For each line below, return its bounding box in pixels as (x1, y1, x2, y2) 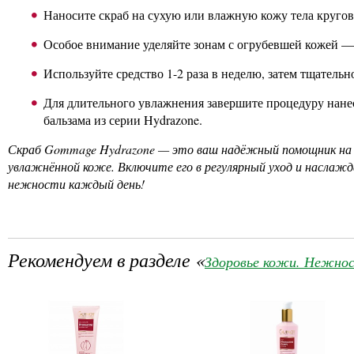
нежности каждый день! (8, 175, 145, 193)
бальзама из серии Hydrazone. (43, 111, 202, 129)
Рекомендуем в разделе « (8, 246, 205, 272)
